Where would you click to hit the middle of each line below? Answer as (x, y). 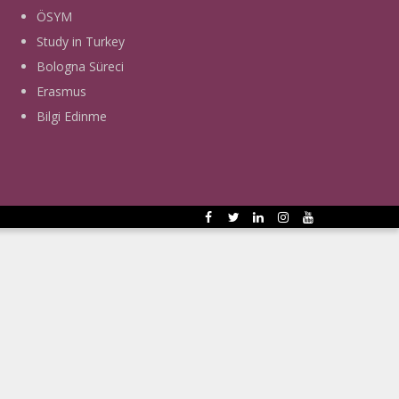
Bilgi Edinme (72, 117)
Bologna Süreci (80, 67)
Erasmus (61, 92)
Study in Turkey (81, 42)
